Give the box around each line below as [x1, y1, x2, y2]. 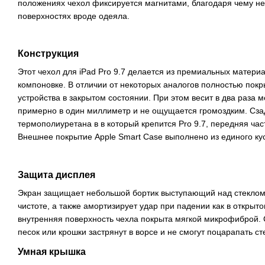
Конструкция [18, 49, 79, 59]
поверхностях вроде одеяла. [18, 11, 130, 21]
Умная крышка [18, 246, 86, 257]
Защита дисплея [18, 169, 95, 180]
